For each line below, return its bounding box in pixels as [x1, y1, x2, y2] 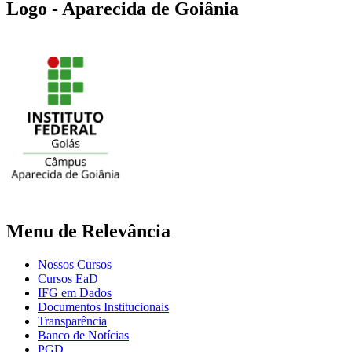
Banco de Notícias [38, 328, 129, 343]
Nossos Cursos [38, 258, 112, 272]
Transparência [38, 314, 107, 328]
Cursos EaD [38, 272, 98, 286]
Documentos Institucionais [38, 300, 169, 314]
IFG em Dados [38, 286, 112, 300]
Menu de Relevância [6, 221, 170, 242]
